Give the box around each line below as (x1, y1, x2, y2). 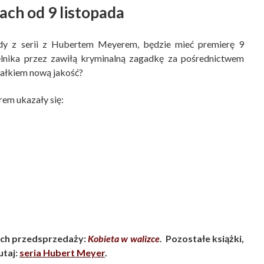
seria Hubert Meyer (19, 246, 105, 258)
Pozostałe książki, (165, 232, 245, 244)
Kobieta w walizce (88, 232, 160, 244)
